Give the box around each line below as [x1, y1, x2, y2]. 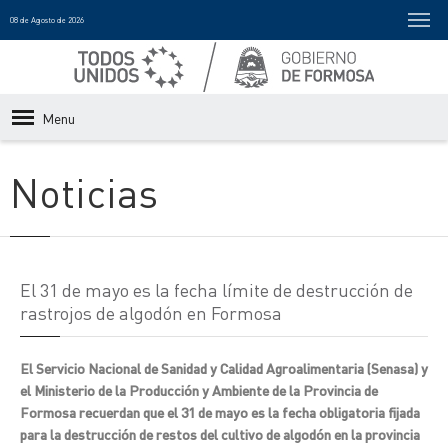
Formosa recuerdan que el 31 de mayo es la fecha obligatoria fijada [20, 403, 420, 421]
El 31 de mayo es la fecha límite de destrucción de [20, 278, 413, 301]
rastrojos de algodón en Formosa [20, 301, 282, 324]
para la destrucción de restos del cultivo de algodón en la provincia [20, 425, 420, 443]
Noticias [10, 166, 158, 217]
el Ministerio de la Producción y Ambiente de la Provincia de [20, 381, 378, 399]
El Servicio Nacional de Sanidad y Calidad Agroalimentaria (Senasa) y [20, 359, 428, 377]
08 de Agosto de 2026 [10, 15, 84, 25]
